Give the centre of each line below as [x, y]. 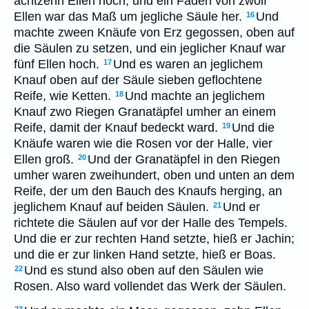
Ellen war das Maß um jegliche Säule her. [128, 17]
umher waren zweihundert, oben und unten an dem [154, 175]
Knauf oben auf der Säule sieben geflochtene [138, 80]
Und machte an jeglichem [195, 96]
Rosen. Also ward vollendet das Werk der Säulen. [150, 286]
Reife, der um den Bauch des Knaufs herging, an [148, 191]
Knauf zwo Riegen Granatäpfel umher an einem [145, 112]
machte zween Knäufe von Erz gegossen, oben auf [154, 32]
